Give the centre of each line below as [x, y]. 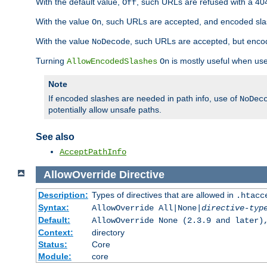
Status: [52, 245]
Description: [63, 195]
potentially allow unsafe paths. [105, 109]
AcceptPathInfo [93, 152]
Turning [51, 60]
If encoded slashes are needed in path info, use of [144, 98]
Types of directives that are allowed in [164, 195]
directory [108, 233]
